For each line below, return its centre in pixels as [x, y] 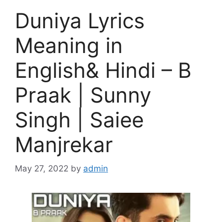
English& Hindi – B [103, 70]
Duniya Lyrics [80, 20]
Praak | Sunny [83, 95]
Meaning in [69, 45]
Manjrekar [64, 144]
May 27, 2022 [42, 168]
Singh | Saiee [79, 119]
